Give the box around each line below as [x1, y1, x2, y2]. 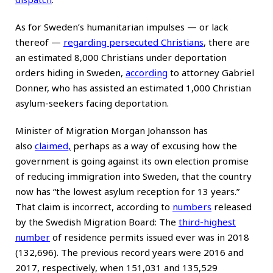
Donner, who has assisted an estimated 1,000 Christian [15, 81, 251, 94]
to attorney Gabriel [168, 66, 254, 79]
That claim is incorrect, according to [15, 200, 172, 213]
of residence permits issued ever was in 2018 [50, 230, 249, 243]
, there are [204, 35, 250, 48]
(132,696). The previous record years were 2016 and [15, 246, 244, 258]
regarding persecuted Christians [63, 35, 204, 48]
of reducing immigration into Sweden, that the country [15, 169, 252, 182]
